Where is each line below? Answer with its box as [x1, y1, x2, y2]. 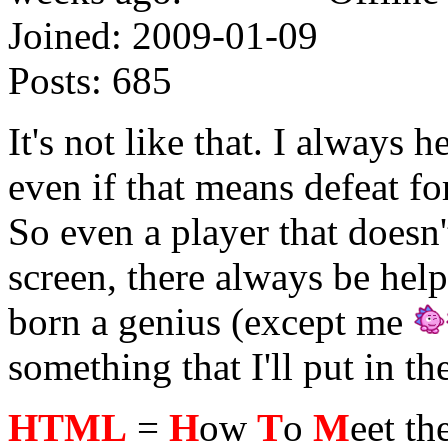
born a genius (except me [8, 299, 413, 343]
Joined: [8, 13, 122, 57]
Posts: [8, 58, 102, 102]
